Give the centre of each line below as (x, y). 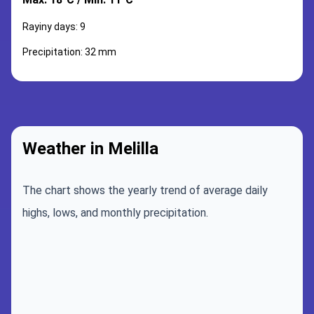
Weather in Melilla (90, 149)
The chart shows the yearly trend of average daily (145, 190)
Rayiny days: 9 (54, 27)
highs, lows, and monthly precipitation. (115, 213)
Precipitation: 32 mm (69, 52)
